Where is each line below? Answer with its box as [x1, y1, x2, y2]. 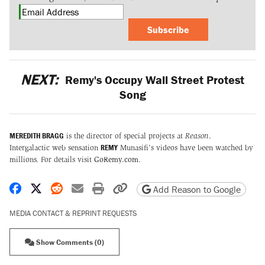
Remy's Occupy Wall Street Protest [62, 72, 244, 88]
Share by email [83, 180, 157, 195]
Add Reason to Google [151, 183, 241, 195]
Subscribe [147, 24, 189, 36]
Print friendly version [104, 180, 206, 195]
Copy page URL [127, 180, 202, 195]
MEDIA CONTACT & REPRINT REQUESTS [9, 208, 137, 218]
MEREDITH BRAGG [9, 130, 64, 141]
